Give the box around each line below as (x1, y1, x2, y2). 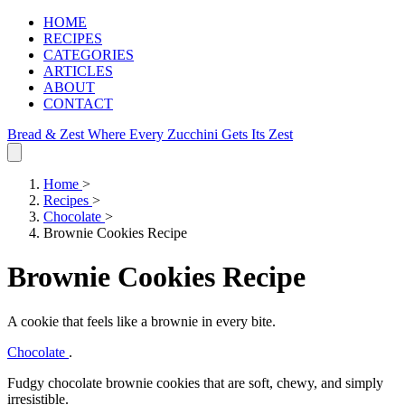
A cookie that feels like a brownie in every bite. (7, 313, 276, 329)
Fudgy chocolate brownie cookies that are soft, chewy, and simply (7, 374, 383, 391)
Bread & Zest (7, 127, 88, 142)
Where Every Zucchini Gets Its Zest (88, 127, 293, 142)
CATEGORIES (43, 47, 134, 62)
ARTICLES (43, 63, 113, 79)
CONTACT (43, 96, 113, 111)
